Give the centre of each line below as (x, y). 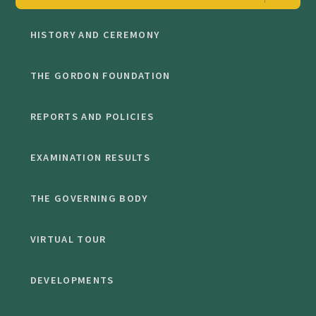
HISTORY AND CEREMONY (95, 35)
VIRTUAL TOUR (68, 239)
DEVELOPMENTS (72, 280)
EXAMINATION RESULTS (90, 158)
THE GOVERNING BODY (89, 199)
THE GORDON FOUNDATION (100, 76)
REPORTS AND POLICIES (92, 117)
